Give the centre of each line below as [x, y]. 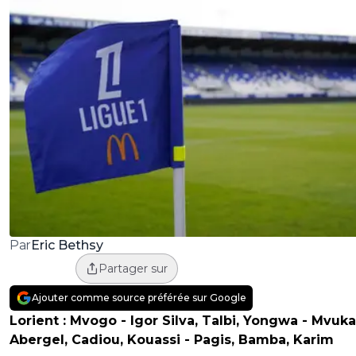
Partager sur [133, 269]
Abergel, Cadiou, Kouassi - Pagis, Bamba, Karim [172, 340]
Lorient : [38, 321]
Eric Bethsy [67, 245]
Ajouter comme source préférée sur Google [139, 298]
